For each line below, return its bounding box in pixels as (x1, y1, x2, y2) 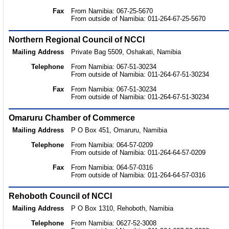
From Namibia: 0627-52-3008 (71, 219, 156, 227)
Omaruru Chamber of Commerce (9, 113, 135, 122)
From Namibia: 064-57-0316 (71, 164, 153, 171)
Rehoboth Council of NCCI (9, 192, 112, 200)
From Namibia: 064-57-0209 (71, 141, 153, 149)
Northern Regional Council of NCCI (9, 35, 145, 44)
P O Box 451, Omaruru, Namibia (71, 126, 167, 134)
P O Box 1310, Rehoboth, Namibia (71, 204, 173, 212)
